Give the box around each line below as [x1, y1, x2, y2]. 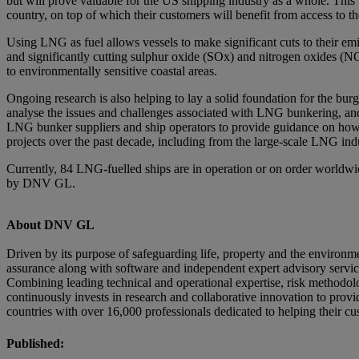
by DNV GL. [6, 176, 75, 191]
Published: [6, 336, 64, 350]
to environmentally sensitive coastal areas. [6, 64, 217, 79]
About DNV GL [6, 218, 95, 232]
